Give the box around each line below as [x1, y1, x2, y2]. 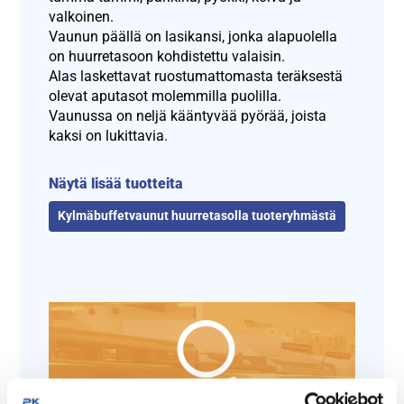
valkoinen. [49, 8, 115, 26]
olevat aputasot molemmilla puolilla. [49, 87, 282, 106]
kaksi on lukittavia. [49, 127, 169, 145]
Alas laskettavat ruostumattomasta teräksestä [49, 68, 344, 86]
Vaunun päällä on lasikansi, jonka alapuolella [49, 28, 338, 46]
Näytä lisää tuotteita [49, 175, 184, 193]
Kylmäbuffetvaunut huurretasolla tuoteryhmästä [58, 208, 337, 225]
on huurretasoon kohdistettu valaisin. [49, 48, 286, 66]
